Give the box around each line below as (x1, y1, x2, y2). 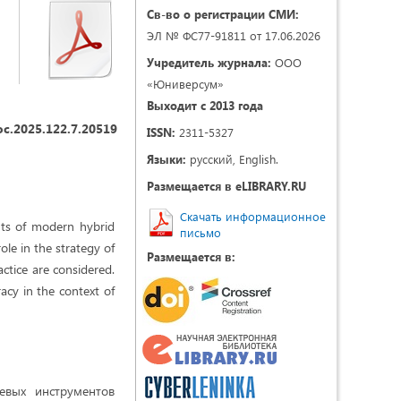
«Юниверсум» (147, 76, 224, 91)
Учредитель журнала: (147, 55, 271, 70)
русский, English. (186, 151, 278, 166)
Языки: (147, 151, 186, 166)
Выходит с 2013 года (147, 98, 263, 113)
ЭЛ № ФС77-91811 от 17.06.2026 (147, 28, 320, 43)
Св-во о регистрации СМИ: (147, 6, 299, 21)
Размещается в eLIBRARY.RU (147, 178, 306, 193)
